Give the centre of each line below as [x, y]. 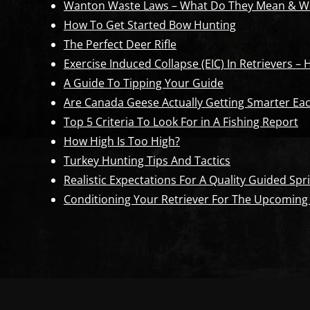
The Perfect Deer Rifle [120, 44]
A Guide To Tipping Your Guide [143, 83]
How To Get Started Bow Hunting [149, 25]
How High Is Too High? [121, 141]
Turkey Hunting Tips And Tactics [147, 161]
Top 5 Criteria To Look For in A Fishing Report [181, 122]
